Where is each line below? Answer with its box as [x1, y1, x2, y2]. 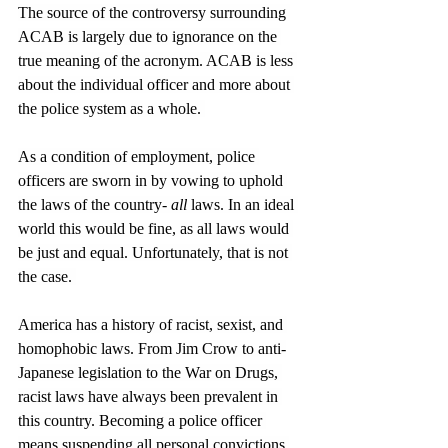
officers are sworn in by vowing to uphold [18, 171, 287, 189]
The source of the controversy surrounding [18, 3, 290, 21]
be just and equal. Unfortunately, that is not [18, 243, 292, 261]
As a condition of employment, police [18, 147, 259, 165]
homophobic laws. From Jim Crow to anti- [18, 339, 286, 357]
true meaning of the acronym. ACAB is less [18, 51, 297, 69]
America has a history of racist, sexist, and [18, 315, 287, 333]
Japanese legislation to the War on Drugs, [18, 363, 282, 381]
